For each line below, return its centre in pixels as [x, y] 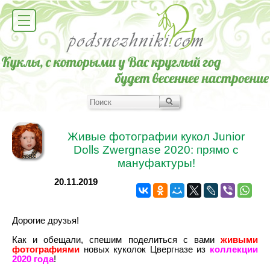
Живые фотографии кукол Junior [156, 136]
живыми [239, 240]
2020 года [33, 259]
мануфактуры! [156, 163]
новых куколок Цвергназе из [145, 250]
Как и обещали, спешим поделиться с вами [116, 240]
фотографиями [46, 250]
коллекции [234, 250]
